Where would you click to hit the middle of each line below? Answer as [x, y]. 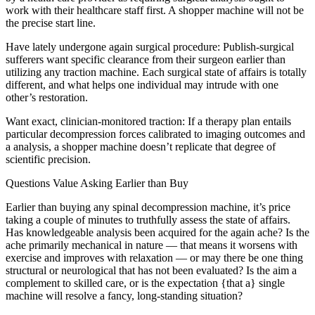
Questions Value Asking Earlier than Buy [97, 184]
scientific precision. [48, 160]
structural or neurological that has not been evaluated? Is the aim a [151, 271]
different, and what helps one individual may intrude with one [142, 85]
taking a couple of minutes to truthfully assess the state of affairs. [148, 220]
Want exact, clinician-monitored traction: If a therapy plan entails [148, 122]
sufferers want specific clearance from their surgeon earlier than [146, 60]
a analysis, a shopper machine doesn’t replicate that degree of [141, 147]
